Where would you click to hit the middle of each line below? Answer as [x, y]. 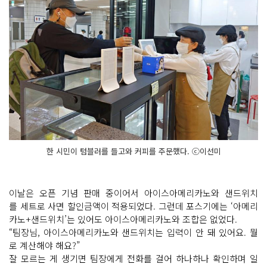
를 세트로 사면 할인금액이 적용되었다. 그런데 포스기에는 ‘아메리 [133, 206]
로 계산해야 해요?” [46, 246]
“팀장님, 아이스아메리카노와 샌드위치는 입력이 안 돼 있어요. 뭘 [133, 232]
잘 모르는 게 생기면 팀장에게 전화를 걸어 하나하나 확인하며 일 [133, 259]
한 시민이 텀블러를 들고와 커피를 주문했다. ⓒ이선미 [133, 151]
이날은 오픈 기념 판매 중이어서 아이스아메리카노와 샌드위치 [133, 193]
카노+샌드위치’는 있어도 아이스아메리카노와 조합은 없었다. [124, 219]
